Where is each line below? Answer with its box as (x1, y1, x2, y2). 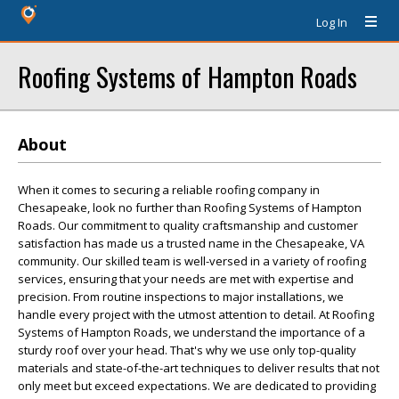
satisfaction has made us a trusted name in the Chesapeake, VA (18, 235, 364, 251)
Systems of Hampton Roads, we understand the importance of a (18, 324, 365, 340)
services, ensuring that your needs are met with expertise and (18, 271, 354, 287)
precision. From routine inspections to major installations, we (18, 289, 344, 305)
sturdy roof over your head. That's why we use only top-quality (18, 342, 356, 358)
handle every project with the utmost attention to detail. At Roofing (18, 306, 374, 322)
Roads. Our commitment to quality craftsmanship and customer (18, 217, 358, 233)
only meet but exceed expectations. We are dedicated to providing (18, 378, 376, 394)
